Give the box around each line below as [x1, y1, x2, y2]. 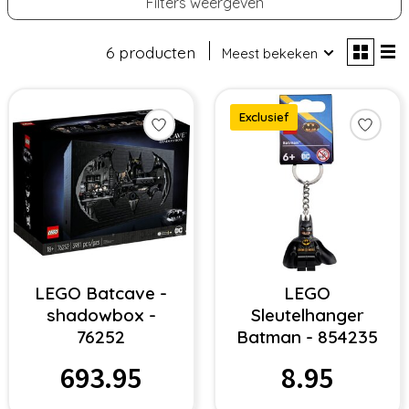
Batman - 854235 [236, 326, 379, 349]
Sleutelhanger [250, 304, 364, 327]
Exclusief [238, 110, 288, 125]
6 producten [105, 41, 195, 62]
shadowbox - [46, 304, 156, 327]
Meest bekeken [222, 44, 319, 62]
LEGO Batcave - [35, 282, 168, 305]
